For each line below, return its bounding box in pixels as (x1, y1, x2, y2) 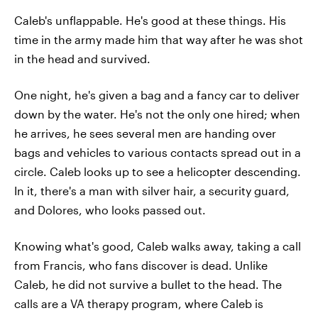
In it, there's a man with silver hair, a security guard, (14, 183, 290, 197)
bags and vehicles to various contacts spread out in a (14, 145, 301, 159)
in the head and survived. (14, 51, 150, 65)
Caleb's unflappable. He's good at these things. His (14, 13, 286, 27)
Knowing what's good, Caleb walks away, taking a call (14, 238, 301, 253)
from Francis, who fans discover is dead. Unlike (14, 258, 268, 272)
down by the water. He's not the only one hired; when (14, 106, 300, 121)
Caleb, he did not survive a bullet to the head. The (14, 277, 282, 291)
